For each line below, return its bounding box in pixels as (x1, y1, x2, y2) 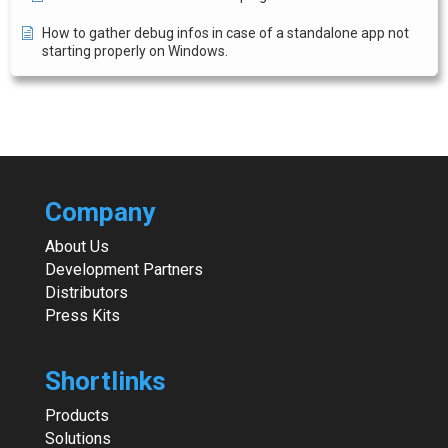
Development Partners (44, 260, 203, 279)
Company (44, 197, 155, 227)
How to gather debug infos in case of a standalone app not (42, 25, 409, 41)
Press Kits (44, 306, 120, 325)
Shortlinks (44, 366, 166, 397)
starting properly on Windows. (42, 43, 228, 59)
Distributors (44, 283, 128, 302)
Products (44, 406, 109, 426)
